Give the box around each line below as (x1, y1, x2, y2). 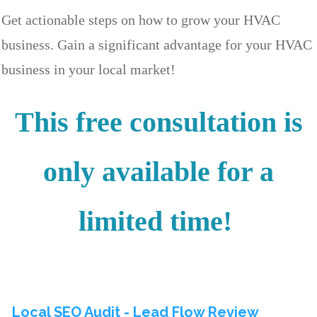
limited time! (78, 205, 232, 238)
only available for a (43, 156, 274, 188)
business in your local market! (1, 62, 179, 78)
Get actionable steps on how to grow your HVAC (1, 12, 280, 28)
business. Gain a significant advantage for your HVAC (1, 37, 312, 53)
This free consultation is (14, 106, 303, 139)
